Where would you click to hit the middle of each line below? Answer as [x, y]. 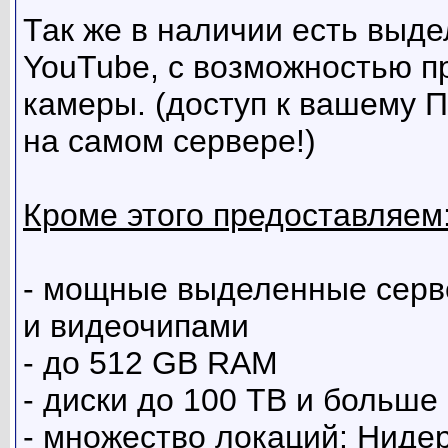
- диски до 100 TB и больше [230, 400]
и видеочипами [136, 326]
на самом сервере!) [169, 141]
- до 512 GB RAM [150, 363]
